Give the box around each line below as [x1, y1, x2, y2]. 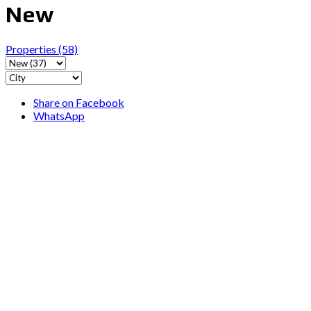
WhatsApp [33, 108, 85, 122]
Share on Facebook [33, 95, 124, 109]
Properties [6, 42, 58, 56]
